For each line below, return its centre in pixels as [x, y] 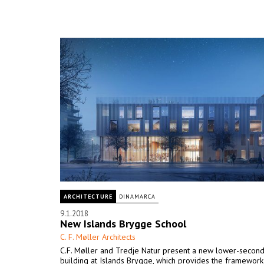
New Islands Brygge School [123, 224]
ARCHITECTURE [88, 197]
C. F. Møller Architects [98, 237]
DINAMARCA [137, 197]
